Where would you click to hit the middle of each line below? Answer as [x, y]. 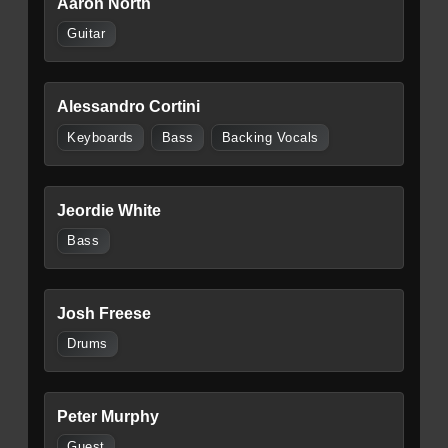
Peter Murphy [108, 416]
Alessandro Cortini [128, 107]
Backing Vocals [270, 137]
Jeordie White [109, 210]
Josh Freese [104, 313]
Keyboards [100, 137]
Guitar [86, 34]
